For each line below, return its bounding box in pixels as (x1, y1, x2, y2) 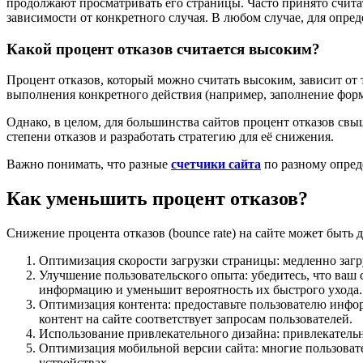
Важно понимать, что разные (6, 157, 171, 172)
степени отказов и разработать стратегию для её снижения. (6, 130, 334, 144)
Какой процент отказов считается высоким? (6, 40, 320, 58)
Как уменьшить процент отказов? (6, 188, 308, 210)
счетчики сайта (171, 157, 261, 172)
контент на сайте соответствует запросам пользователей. (39, 312, 352, 327)
